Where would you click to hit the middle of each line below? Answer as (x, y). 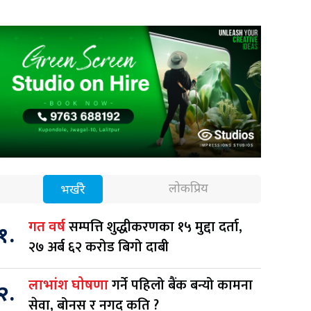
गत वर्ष (49, 227)
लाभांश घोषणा (70, 286)
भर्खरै (73, 190)
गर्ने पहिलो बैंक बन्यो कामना (182, 285)
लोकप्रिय (189, 189)
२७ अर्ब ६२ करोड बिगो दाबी (99, 247)
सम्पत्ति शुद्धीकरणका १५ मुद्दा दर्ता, (155, 227)
